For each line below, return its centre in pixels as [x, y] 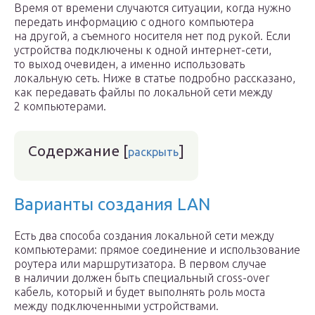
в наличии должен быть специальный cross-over [142, 278]
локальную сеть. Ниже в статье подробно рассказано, [155, 78]
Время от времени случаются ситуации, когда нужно [153, 8]
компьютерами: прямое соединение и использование [157, 250]
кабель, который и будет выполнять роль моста [140, 292]
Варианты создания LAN [112, 204]
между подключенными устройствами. [116, 306]
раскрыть [153, 152]
